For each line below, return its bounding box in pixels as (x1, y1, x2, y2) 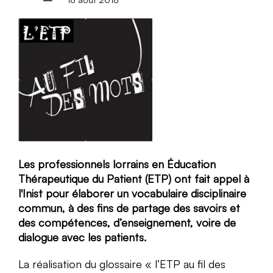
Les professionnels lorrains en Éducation (18, 157, 216, 171)
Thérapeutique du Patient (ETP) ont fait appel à (18, 171, 249, 185)
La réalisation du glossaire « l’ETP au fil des (18, 257, 225, 271)
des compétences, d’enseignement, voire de (18, 215, 236, 229)
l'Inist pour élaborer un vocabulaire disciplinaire (18, 186, 246, 200)
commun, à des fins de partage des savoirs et (18, 200, 240, 214)
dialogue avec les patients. (18, 230, 146, 244)
